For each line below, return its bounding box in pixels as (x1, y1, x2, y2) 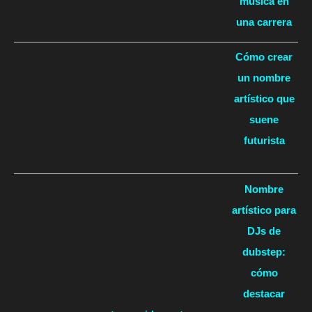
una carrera (236, 15, 292, 28)
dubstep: (242, 245, 286, 258)
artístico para (232, 203, 296, 216)
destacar (243, 287, 285, 299)
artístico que (233, 93, 295, 105)
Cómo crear (235, 51, 292, 63)
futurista (243, 134, 285, 147)
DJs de (247, 224, 281, 237)
